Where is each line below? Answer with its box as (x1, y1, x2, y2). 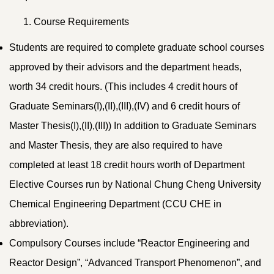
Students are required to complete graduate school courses (9, 42, 264, 53)
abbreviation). (9, 218, 68, 229)
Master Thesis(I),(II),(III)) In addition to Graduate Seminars (9, 120, 256, 131)
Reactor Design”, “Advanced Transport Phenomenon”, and (9, 257, 261, 268)
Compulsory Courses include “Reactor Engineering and (9, 238, 250, 249)
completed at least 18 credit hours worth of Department (9, 160, 245, 171)
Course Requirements (34, 17, 129, 28)
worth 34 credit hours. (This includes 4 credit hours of (9, 81, 237, 92)
